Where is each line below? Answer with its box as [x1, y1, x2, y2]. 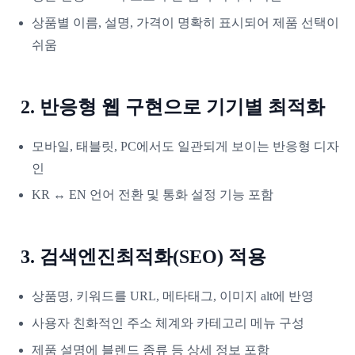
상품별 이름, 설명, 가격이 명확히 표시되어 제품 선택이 [32, 15, 339, 29]
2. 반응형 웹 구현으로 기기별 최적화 [21, 96, 325, 117]
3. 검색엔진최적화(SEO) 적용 [21, 246, 266, 268]
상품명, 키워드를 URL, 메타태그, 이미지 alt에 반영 [32, 289, 314, 303]
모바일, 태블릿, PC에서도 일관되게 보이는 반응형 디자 [32, 139, 339, 153]
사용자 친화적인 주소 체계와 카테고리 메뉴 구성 [32, 315, 304, 330]
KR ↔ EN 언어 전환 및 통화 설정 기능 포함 [32, 188, 273, 202]
